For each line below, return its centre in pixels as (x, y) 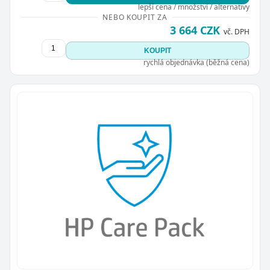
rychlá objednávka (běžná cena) (196, 62)
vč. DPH (236, 32)
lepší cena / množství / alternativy (193, 7)
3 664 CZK (195, 30)
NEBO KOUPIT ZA (135, 17)
